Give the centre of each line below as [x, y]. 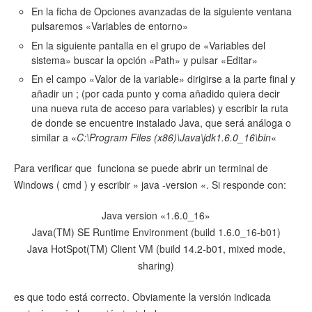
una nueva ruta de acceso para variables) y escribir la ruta [160, 108]
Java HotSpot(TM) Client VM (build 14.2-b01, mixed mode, [156, 249]
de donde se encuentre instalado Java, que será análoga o [161, 123]
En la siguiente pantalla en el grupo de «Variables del [148, 45]
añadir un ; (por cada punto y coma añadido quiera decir [156, 94]
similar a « [54, 138]
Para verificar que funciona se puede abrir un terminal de [141, 167]
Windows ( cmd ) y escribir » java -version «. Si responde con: [150, 184]
